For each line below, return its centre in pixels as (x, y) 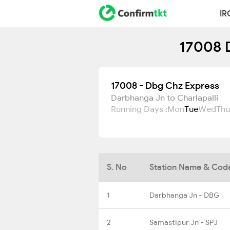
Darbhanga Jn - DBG (185, 195)
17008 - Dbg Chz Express (165, 85)
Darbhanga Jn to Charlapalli (165, 98)
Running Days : (139, 109)
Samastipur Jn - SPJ (184, 222)
